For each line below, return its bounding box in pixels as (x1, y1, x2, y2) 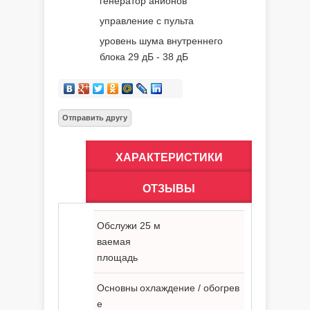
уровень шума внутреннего (100, 35, 223, 46)
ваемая (97, 236, 131, 247)
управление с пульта (100, 15, 194, 26)
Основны (97, 282, 138, 293)
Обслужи (97, 220, 137, 231)
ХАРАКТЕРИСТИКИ (115, 152, 223, 163)
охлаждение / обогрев (140, 282, 240, 293)
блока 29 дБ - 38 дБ (100, 51, 188, 62)
